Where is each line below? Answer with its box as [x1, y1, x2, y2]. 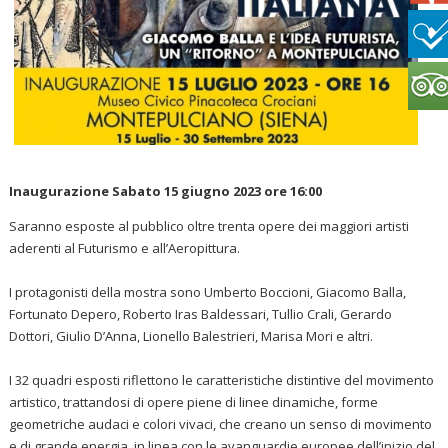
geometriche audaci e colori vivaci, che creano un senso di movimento [9, 414, 433, 433]
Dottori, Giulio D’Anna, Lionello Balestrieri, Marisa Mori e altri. [9, 326, 374, 345]
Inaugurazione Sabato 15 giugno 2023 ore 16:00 [9, 181, 323, 200]
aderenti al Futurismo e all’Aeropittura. [9, 238, 241, 257]
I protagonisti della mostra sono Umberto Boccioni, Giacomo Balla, [9, 282, 407, 301]
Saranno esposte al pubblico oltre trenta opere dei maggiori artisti [9, 216, 410, 235]
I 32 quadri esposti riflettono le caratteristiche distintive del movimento [9, 370, 435, 389]
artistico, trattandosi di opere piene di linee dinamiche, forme [9, 392, 379, 411]
